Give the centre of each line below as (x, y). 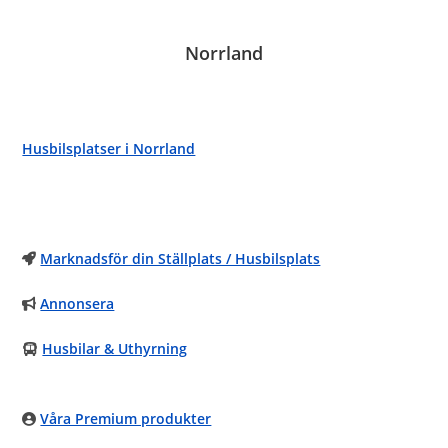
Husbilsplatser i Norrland (109, 148)
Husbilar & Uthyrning (115, 348)
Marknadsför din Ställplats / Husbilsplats (180, 258)
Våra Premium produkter (126, 418)
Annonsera (77, 303)
